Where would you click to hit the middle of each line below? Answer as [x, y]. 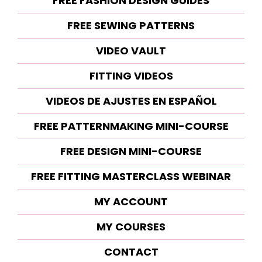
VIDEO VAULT [131, 50]
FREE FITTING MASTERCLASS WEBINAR [131, 176]
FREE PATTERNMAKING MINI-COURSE [131, 126]
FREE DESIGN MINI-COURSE [131, 151]
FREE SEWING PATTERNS [131, 25]
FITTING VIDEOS [131, 75]
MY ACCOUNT [131, 201]
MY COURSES [131, 226]
